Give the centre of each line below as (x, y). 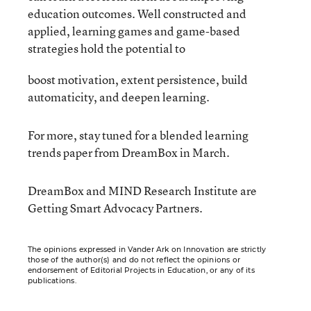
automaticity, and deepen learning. (119, 97)
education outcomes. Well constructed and (137, 14)
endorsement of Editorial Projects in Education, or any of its (141, 270)
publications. (52, 281)
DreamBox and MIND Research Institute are (142, 191)
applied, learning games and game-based (134, 31)
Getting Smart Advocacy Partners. (115, 208)
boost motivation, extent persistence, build (138, 79)
